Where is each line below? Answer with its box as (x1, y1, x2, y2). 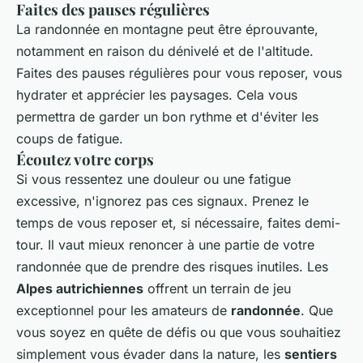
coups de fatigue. (16, 130, 123, 147)
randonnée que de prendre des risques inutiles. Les (16, 258, 328, 275)
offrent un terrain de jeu (143, 280, 291, 297)
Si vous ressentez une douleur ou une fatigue (16, 170, 291, 187)
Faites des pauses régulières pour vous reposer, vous (16, 64, 342, 81)
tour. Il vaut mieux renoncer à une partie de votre (16, 236, 314, 253)
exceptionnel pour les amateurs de (16, 301, 231, 318)
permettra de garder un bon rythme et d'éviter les (16, 108, 318, 125)
